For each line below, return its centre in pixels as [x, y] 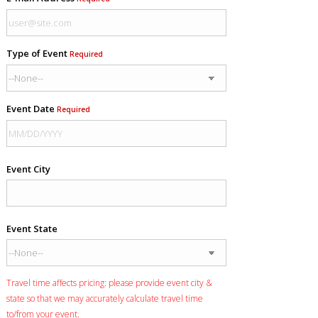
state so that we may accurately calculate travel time [104, 298]
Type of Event [38, 53]
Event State [32, 228]
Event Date [31, 108]
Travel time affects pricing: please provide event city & [109, 283]
